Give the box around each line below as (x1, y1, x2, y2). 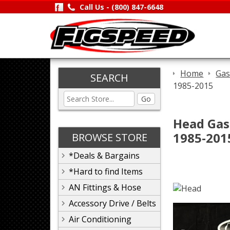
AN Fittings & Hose (69, 182, 141, 193)
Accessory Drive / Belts (69, 198, 156, 209)
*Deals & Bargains (69, 150, 140, 161)
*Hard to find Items (69, 166, 143, 177)
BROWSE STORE (71, 130, 147, 144)
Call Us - (79, 2, 111, 12)
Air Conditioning (69, 214, 131, 225)
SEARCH (90, 71, 128, 85)
